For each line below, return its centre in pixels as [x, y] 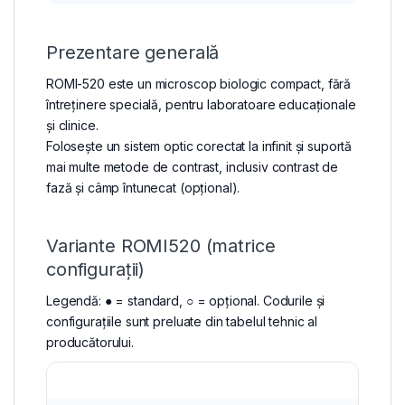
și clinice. [72, 126]
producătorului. [90, 343]
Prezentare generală [133, 53]
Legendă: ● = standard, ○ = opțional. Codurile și [186, 301]
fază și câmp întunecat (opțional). [143, 188]
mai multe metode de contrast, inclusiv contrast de [192, 167]
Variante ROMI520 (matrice [161, 246]
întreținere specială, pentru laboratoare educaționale [201, 105]
